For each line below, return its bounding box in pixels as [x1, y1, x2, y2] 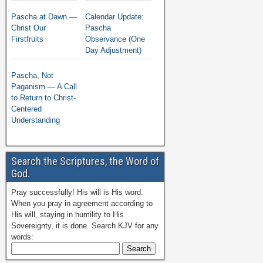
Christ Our [11, 23, 46, 32]
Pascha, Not [11, 71, 53, 80]
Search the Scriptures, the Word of [11, 155, 159, 167]
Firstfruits [11, 35, 43, 43]
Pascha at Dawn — [11, 12, 77, 21]
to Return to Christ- [11, 93, 76, 102]
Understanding [11, 116, 60, 124]
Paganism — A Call [11, 82, 77, 91]
